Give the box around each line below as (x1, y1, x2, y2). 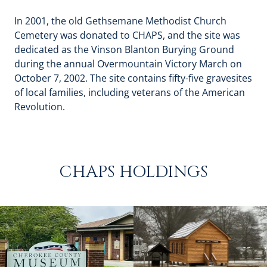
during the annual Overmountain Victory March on (14, 57, 242, 70)
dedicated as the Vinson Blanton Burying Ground (14, 43, 234, 56)
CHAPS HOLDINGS (59, 161, 208, 183)
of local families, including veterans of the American (14, 86, 245, 99)
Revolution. (14, 100, 67, 113)
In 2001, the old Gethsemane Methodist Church (14, 14, 226, 27)
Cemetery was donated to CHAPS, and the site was (14, 29, 240, 42)
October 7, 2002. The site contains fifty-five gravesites (14, 72, 252, 85)
